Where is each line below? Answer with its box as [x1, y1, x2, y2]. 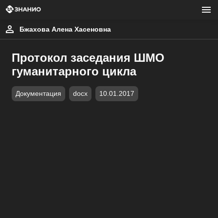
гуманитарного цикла [12, 65, 136, 78]
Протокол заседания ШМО [12, 51, 164, 64]
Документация [16, 90, 61, 97]
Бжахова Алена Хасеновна [19, 25, 111, 33]
